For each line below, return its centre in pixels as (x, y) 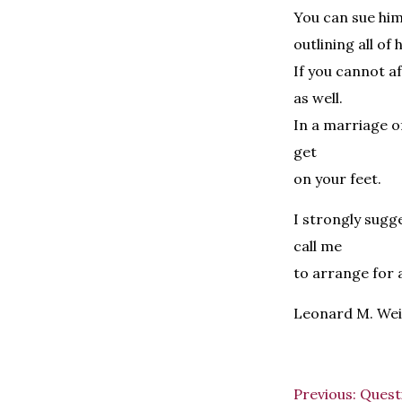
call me (318, 245)
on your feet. (337, 178)
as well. (318, 97)
